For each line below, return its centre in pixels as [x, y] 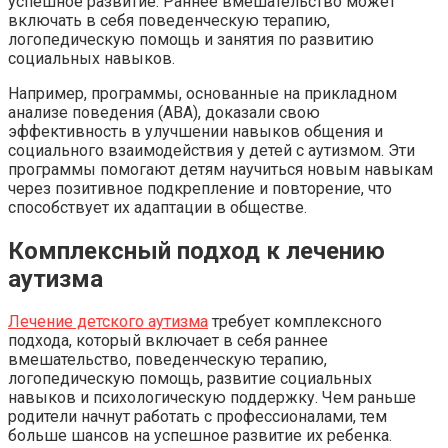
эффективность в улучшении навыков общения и [195, 131]
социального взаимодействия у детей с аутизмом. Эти [211, 150]
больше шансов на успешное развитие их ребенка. [200, 436]
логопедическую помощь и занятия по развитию [191, 39]
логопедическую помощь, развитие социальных [190, 379]
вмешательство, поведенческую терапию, [167, 360]
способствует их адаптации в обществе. [157, 207]
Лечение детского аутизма [108, 322]
